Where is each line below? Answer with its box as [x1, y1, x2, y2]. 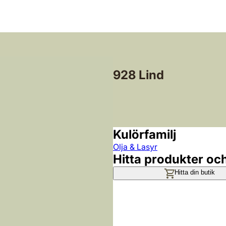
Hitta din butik [175, 168, 215, 176]
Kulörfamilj [113, 127, 176, 142]
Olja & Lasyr [113, 142, 157, 152]
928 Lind [113, 68, 164, 82]
